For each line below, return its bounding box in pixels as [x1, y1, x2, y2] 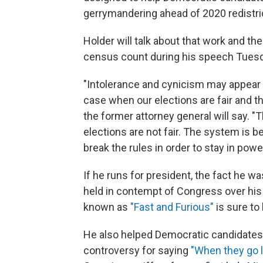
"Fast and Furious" [130, 200, 214, 213]
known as [83, 200, 130, 213]
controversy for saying [83, 244, 191, 257]
